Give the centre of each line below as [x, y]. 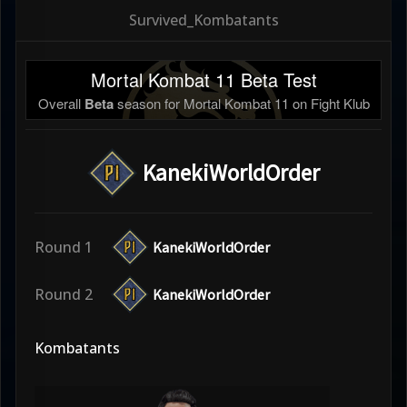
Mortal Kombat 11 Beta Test [203, 79]
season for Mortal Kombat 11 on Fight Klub [241, 103]
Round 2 [64, 294]
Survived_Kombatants [203, 20]
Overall [61, 103]
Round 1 [64, 247]
